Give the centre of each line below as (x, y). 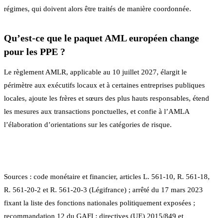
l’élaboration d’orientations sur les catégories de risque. (88, 124)
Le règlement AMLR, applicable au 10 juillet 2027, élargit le (95, 72)
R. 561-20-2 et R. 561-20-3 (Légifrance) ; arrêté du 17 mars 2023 (103, 190)
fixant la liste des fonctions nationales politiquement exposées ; (100, 203)
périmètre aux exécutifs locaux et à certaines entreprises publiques (104, 85)
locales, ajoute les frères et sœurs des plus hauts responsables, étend (107, 98)
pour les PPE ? (35, 51)
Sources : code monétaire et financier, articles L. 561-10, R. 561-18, (107, 176)
